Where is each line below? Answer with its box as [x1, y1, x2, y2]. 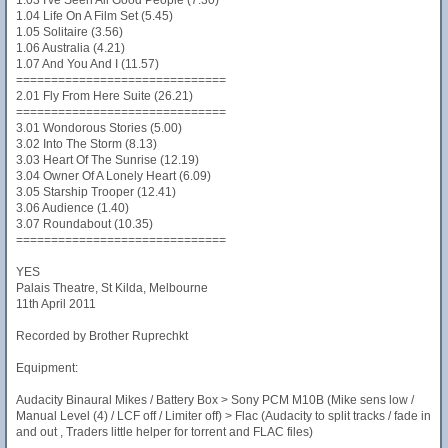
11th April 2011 [16, 297, 96, 311]
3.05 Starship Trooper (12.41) [16, 185, 176, 199]
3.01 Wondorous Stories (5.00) [16, 121, 182, 135]
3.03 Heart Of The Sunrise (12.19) [16, 153, 199, 167]
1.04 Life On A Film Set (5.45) [16, 9, 173, 23]
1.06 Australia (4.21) [16, 41, 125, 55]
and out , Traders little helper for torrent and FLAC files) [16, 425, 313, 439]
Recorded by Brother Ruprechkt [16, 329, 188, 343]
